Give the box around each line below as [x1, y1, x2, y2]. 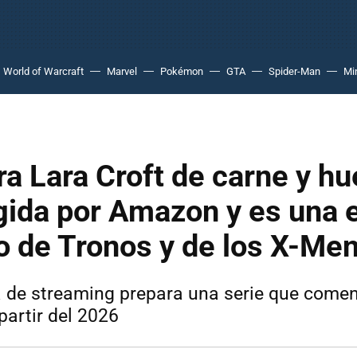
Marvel [107, 65, 137, 77]
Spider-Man [269, 65, 320, 77]
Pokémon [160, 65, 203, 77]
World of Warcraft [3, 65, 84, 77]
